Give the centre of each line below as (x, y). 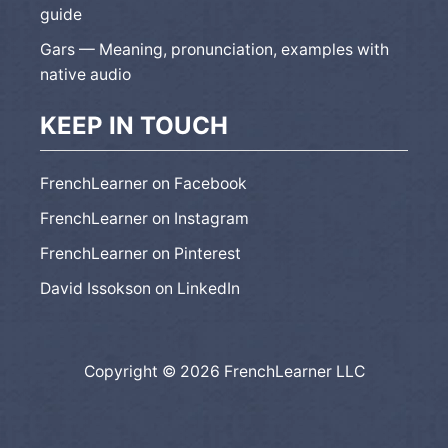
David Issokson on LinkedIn (140, 288)
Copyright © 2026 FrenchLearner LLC (224, 371)
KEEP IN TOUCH (134, 125)
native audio (85, 74)
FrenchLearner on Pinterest (140, 253)
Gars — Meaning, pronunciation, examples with (214, 49)
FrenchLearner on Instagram (144, 218)
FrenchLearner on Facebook (143, 183)
